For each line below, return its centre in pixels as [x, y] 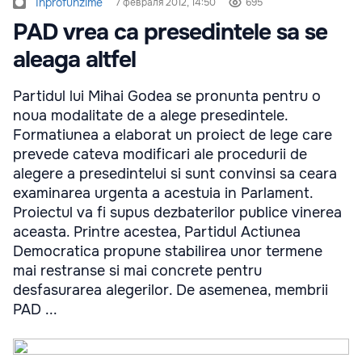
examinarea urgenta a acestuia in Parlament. [163, 193]
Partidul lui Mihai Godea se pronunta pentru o [167, 96]
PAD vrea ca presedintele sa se [170, 32]
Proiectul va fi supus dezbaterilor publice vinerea [177, 213]
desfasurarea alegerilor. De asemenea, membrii [170, 290]
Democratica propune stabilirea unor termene [168, 251]
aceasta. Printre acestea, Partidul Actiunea [157, 232]
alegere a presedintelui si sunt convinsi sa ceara [175, 174]
